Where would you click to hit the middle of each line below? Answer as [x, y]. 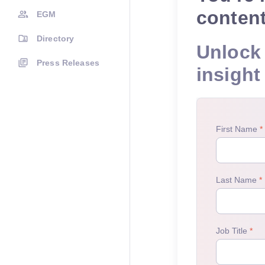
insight [228, 75]
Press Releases [68, 63]
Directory [56, 38]
